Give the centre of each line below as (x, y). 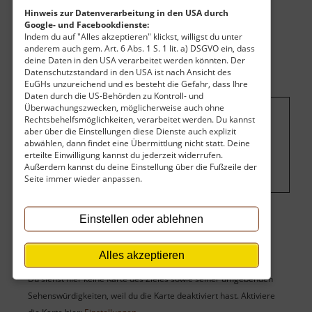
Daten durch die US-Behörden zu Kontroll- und (114, 95)
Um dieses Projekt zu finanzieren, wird (156, 128)
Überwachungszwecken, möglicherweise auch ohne (124, 107)
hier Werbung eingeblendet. (136, 145)
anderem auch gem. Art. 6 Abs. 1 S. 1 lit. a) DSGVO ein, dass (139, 48)
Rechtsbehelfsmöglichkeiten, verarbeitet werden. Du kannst (139, 119)
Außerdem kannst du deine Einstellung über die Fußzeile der (140, 166)
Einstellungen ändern (155, 162)
